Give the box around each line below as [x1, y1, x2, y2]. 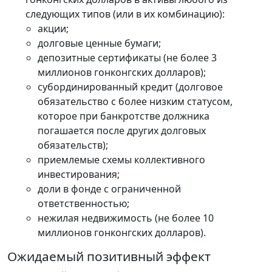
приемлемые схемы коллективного [38, 152, 205, 166]
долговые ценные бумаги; [38, 36, 161, 50]
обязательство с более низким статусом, [38, 94, 233, 108]
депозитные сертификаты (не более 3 [38, 50, 217, 64]
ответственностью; [38, 196, 129, 210]
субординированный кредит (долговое [38, 80, 223, 93]
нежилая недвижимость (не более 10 [38, 211, 214, 225]
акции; [38, 21, 69, 35]
